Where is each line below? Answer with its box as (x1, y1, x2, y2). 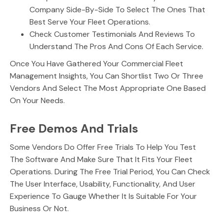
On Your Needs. (10, 95, 65, 106)
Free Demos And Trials (10, 121, 138, 136)
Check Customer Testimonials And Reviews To (29, 29, 195, 39)
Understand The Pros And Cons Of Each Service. (29, 41, 203, 52)
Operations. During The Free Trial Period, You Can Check (10, 166, 210, 177)
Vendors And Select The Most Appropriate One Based (10, 83, 206, 93)
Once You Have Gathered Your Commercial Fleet (10, 58, 183, 69)
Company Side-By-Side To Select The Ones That (29, 4, 205, 15)
